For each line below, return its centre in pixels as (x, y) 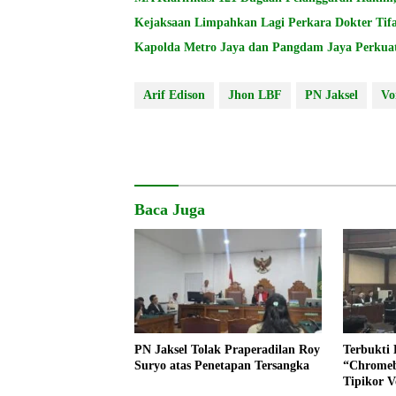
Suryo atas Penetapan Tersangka (222, 366)
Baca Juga (170, 209)
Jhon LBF (255, 95)
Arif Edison (174, 95)
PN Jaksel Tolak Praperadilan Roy (227, 350)
